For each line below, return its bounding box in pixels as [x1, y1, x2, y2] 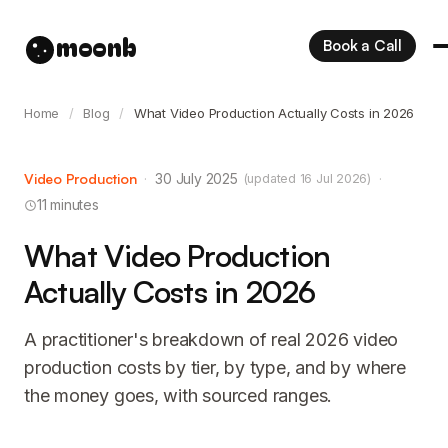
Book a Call [323, 36, 402, 55]
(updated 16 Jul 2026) [243, 171, 372, 186]
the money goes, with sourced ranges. [24, 385, 333, 406]
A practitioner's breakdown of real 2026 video [24, 329, 399, 350]
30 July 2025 [155, 170, 238, 187]
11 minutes [37, 196, 99, 213]
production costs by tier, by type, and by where [24, 357, 406, 378]
